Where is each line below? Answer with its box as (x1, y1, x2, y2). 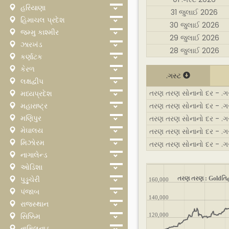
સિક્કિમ (18, 211, 40, 221)
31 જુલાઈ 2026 (171, 7, 218, 18)
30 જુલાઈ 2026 (169, 20, 219, 31)
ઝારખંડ (18, 39, 42, 50)
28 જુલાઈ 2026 (169, 45, 219, 56)
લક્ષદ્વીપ (18, 76, 43, 86)
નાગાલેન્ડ (18, 150, 48, 160)
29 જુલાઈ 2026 (169, 33, 219, 43)
